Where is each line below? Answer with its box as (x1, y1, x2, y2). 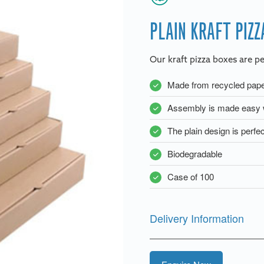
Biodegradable (167, 147, 222, 160)
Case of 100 (167, 170, 214, 183)
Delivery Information (150, 210, 244, 226)
